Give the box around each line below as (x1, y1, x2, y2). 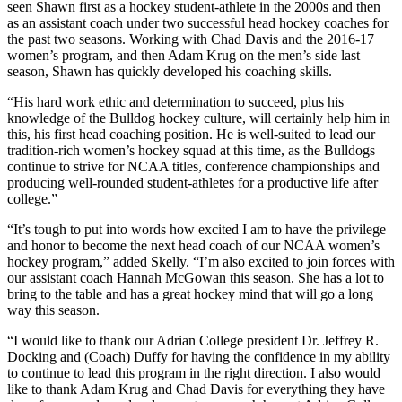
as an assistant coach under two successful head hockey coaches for (7, 15, 389, 31)
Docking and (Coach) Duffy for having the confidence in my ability (7, 349, 390, 365)
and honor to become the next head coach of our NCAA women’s (7, 238, 380, 254)
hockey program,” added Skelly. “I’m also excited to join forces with (7, 254, 395, 270)
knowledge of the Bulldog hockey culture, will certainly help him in (7, 110, 390, 127)
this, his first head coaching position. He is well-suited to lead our (7, 127, 375, 143)
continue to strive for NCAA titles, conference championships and (7, 159, 380, 175)
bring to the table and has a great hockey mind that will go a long (7, 286, 373, 302)
